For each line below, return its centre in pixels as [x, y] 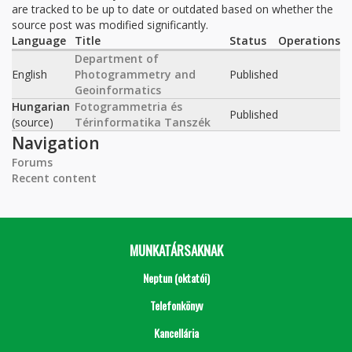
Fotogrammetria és [128, 106]
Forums [32, 162]
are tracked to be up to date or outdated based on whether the [172, 9]
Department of [117, 59]
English [29, 74]
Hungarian [41, 106]
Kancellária [176, 333]
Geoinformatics [118, 90]
